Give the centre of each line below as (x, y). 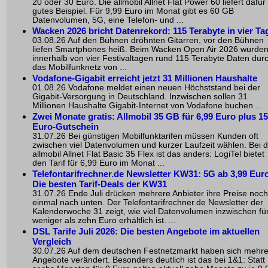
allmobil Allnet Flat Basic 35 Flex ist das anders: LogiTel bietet (148, 154)
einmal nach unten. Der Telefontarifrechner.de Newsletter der (148, 203)
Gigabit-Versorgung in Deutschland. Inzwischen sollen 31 (140, 97)
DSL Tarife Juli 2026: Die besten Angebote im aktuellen (146, 232)
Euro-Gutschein (66, 127)
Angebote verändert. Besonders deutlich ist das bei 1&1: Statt (149, 260)
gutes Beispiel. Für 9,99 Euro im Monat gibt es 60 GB (133, 11)
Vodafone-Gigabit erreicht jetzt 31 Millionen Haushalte (145, 78)
